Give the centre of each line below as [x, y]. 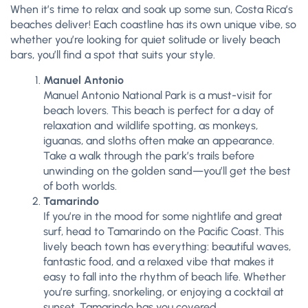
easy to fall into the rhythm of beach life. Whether [165, 277]
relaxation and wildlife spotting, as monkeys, [151, 125]
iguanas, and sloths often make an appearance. [159, 141]
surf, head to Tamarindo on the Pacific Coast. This [164, 231]
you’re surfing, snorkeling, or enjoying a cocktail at [164, 292]
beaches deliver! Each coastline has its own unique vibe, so [153, 24]
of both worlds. [80, 186]
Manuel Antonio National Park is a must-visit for [158, 95]
